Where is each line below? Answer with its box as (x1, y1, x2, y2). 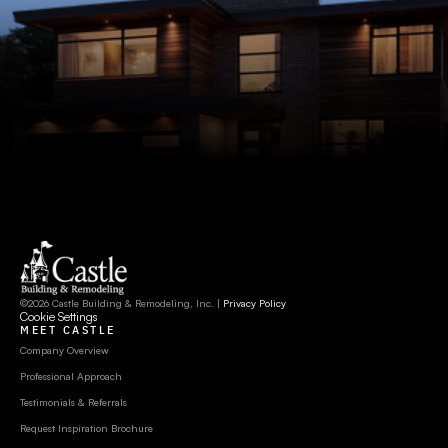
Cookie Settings (20, 309, 98, 324)
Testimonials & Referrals (20, 396, 127, 408)
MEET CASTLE (20, 322, 116, 337)
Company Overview (20, 344, 109, 356)
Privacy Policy (223, 297, 286, 309)
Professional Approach (20, 370, 122, 382)
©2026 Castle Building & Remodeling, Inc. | (20, 297, 223, 309)
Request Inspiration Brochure (20, 422, 153, 434)
